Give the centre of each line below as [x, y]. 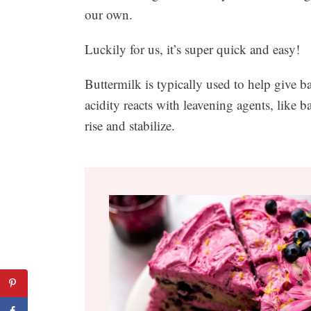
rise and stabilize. [132, 125]
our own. [109, 14]
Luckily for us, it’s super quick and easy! [192, 49]
